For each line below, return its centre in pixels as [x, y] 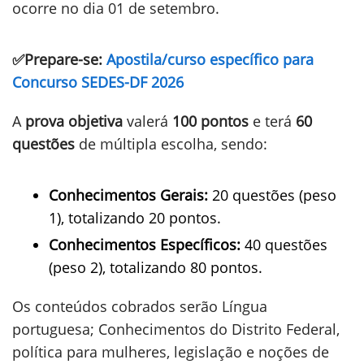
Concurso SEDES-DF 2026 [98, 82]
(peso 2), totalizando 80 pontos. [156, 267]
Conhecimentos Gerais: [128, 195]
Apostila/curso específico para [210, 59]
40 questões [284, 245]
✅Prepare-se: [59, 59]
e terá [272, 121]
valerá [147, 121]
